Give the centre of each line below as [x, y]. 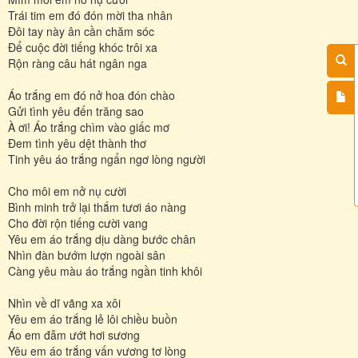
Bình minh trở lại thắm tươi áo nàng [97, 207]
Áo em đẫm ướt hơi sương [74, 334]
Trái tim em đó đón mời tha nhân [90, 15]
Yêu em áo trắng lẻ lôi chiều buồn [93, 318]
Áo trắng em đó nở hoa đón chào [91, 95]
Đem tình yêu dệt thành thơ [77, 143]
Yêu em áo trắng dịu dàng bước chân [102, 239]
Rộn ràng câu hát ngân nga [78, 63]
